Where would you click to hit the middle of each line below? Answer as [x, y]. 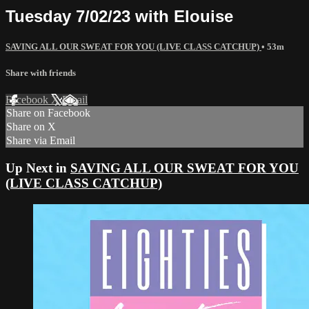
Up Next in [38, 168]
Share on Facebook [48, 113]
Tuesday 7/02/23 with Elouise [119, 16]
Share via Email [41, 141]
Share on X [31, 127]
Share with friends [41, 72]
